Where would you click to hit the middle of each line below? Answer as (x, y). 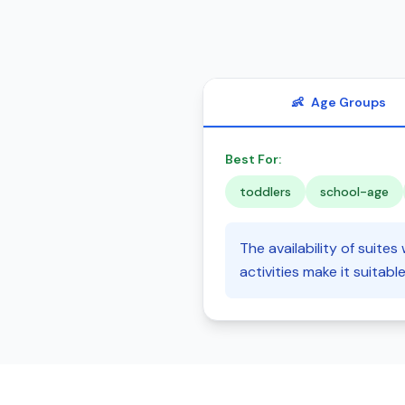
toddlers (265, 192)
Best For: (253, 159)
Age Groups (348, 102)
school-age (354, 192)
